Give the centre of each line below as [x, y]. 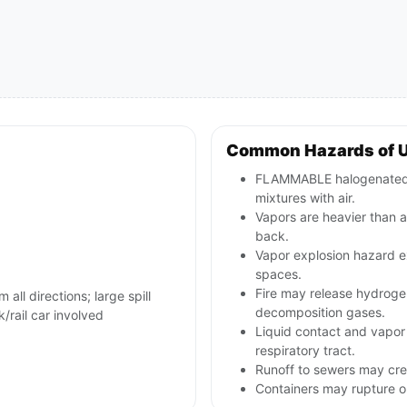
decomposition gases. [320, 313]
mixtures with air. [305, 198]
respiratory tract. [305, 351]
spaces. [278, 274]
